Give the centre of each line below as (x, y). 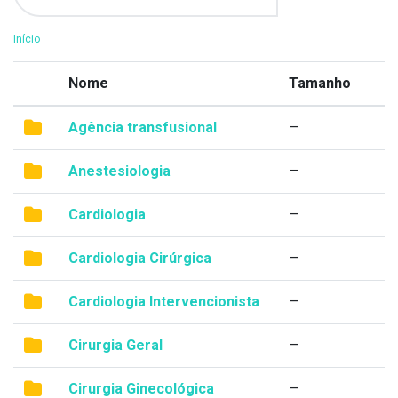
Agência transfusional (143, 127)
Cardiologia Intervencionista (164, 302)
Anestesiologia (119, 171)
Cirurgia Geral (115, 345)
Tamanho (320, 83)
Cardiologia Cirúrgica (140, 258)
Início (27, 39)
